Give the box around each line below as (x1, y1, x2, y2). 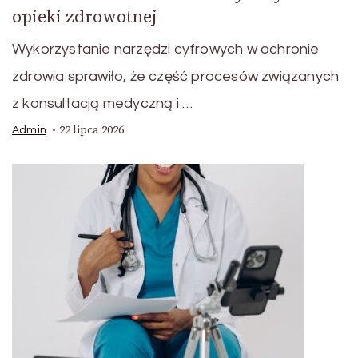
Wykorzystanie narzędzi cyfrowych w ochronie (12, 42, 320, 58)
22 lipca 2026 (59, 122, 124, 138)
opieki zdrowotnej (12, 5, 157, 29)
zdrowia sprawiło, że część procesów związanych (12, 69, 340, 85)
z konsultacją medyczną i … (12, 96, 193, 112)
